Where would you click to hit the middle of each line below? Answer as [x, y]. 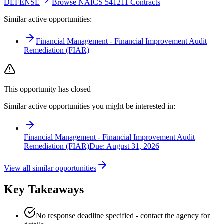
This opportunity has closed [47, 89]
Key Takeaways [44, 189]
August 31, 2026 [133, 146]
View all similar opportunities [50, 168]
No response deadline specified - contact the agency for [123, 215]
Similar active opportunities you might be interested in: [90, 106]
